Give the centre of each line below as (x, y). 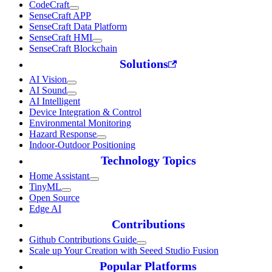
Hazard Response (63, 134)
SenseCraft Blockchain (73, 49)
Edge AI (45, 209)
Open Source (54, 198)
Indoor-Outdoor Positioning (82, 145)
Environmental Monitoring (80, 123)
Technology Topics (148, 161)
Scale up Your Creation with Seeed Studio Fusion (124, 251)
